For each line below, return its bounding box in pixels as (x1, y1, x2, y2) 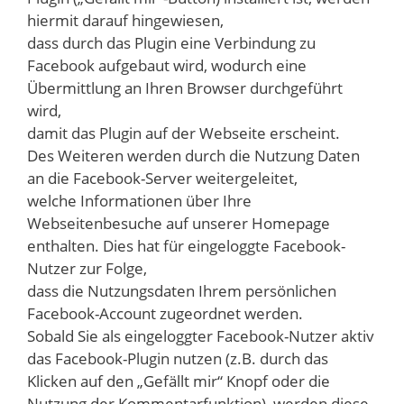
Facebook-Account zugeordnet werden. (27, 303, 303, 325)
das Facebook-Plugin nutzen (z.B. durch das (27, 348, 328, 370)
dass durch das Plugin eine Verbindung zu (27, 32, 316, 54)
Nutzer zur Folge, (27, 258, 147, 280)
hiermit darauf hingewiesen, (27, 10, 224, 32)
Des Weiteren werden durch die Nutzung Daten (27, 145, 360, 167)
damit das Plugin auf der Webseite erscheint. (27, 123, 340, 144)
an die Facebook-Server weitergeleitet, (27, 168, 298, 189)
